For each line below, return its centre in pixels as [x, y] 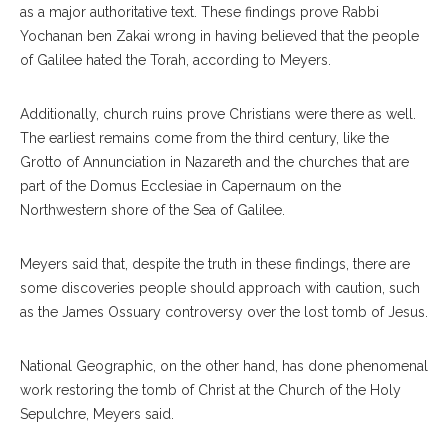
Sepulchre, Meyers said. [97, 414]
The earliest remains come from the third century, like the [204, 138]
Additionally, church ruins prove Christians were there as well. [218, 114]
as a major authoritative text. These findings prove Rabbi [199, 12]
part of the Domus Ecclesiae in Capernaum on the [180, 186]
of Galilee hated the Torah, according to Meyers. [175, 60]
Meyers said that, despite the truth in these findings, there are [215, 264]
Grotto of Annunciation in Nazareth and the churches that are [214, 162]
